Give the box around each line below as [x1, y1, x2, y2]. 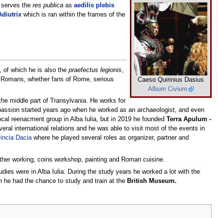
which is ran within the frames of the [21, 11, 125, 18]
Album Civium [148, 86, 188, 93]
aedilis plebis [73, 2, 114, 9]
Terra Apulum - [166, 116, 211, 123]
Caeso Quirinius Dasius [138, 76, 204, 84]
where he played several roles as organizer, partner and [31, 134, 189, 142]
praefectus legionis [68, 67, 122, 74]
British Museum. [127, 178, 177, 185]
